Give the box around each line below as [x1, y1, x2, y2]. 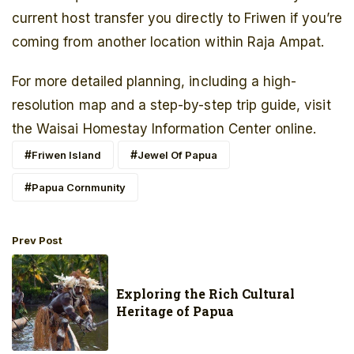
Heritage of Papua [116, 303, 235, 320]
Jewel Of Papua [137, 149, 217, 162]
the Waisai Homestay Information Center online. [12, 121, 317, 137]
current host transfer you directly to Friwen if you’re [12, 10, 342, 27]
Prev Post [12, 234, 62, 247]
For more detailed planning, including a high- [12, 73, 297, 90]
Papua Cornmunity [32, 181, 126, 194]
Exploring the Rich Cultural [116, 285, 296, 303]
